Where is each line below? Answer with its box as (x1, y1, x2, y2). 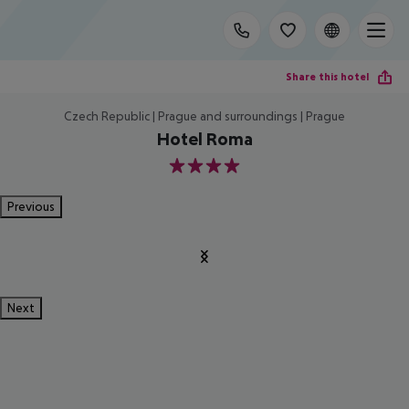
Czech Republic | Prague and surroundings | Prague (64, 109, 345, 123)
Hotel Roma (156, 129, 253, 149)
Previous (7, 199, 55, 214)
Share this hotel (286, 69, 369, 83)
